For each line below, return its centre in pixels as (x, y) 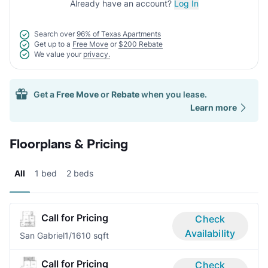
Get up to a (52, 44)
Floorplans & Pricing (69, 145)
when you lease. (174, 95)
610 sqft (92, 236)
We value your (58, 54)
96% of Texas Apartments (119, 34)
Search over (54, 34)
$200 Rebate (141, 44)
